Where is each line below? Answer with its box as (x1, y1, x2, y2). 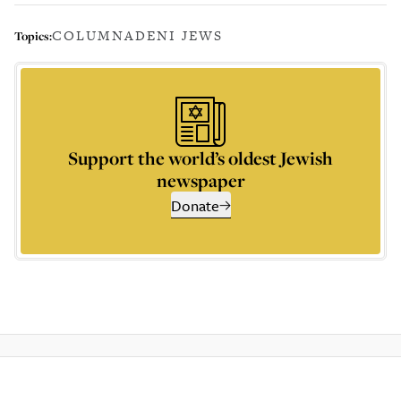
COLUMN (52, 26, 124, 45)
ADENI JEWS (124, 26, 223, 45)
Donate (170, 194, 219, 217)
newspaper (156, 168, 245, 192)
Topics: (14, 27, 52, 44)
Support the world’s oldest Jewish (68, 146, 333, 170)
